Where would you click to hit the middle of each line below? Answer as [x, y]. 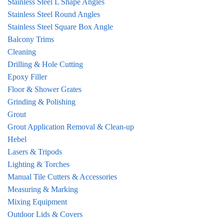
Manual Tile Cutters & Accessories [62, 177]
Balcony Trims [31, 39]
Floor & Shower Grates [44, 89]
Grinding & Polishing [41, 102]
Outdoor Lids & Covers [45, 214]
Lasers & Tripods [35, 152]
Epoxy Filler [27, 77]
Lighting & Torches [38, 164]
